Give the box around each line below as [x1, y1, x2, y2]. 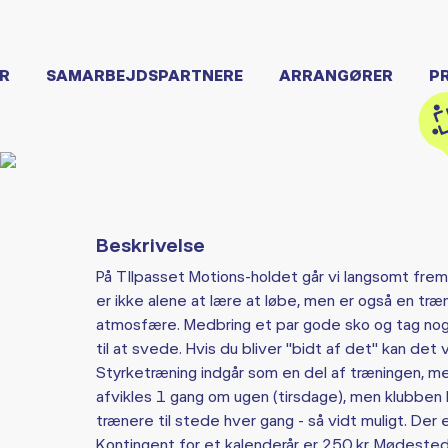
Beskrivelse [95, 232, 205, 257]
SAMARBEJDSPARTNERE [46, 65, 243, 84]
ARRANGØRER [279, 65, 393, 84]
